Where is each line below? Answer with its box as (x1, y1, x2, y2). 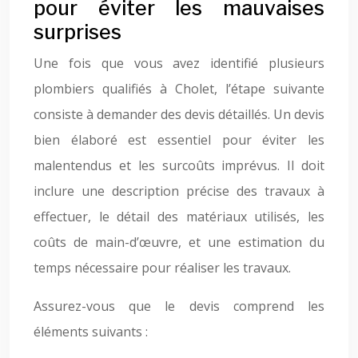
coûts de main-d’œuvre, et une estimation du (34, 233, 324, 251)
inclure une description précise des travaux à (34, 182, 324, 200)
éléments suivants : (34, 323, 148, 340)
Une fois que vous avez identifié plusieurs (34, 54, 324, 72)
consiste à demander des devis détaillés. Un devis (34, 105, 324, 123)
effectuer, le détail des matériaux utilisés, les (34, 208, 324, 225)
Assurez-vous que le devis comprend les (34, 297, 324, 315)
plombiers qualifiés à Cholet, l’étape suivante (34, 80, 324, 97)
